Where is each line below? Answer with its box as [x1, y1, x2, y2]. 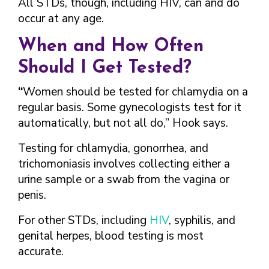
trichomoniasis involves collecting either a [18, 156, 230, 172]
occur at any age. [18, 11, 104, 26]
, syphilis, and [169, 213, 235, 228]
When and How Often [18, 37, 204, 56]
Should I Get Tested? [18, 59, 192, 77]
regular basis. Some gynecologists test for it [18, 100, 241, 115]
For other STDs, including [18, 213, 150, 228]
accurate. [18, 244, 64, 259]
